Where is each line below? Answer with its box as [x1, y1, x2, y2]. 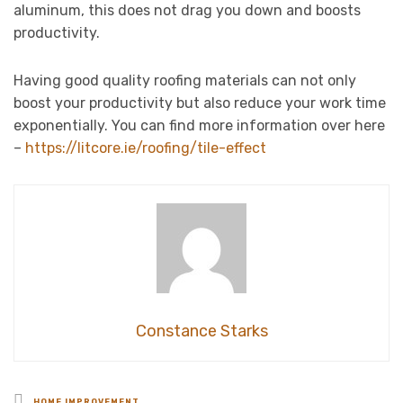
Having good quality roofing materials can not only [13, 72, 356, 90]
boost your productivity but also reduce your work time [13, 94, 386, 112]
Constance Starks [135, 321, 268, 342]
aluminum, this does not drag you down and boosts [13, 2, 361, 20]
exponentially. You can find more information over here [13, 117, 385, 135]
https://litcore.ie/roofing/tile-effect [25, 139, 266, 157]
